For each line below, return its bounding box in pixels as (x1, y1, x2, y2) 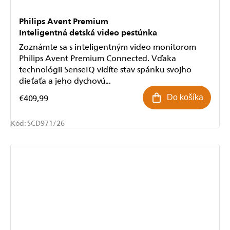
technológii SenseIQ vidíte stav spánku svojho (19, 63, 191, 75)
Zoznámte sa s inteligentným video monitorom (19, 41, 196, 52)
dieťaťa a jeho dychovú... (19, 74, 111, 86)
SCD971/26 (27, 118, 65, 128)
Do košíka (167, 93, 203, 102)
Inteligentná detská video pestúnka (19, 26, 157, 38)
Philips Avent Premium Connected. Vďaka (19, 52, 176, 64)
